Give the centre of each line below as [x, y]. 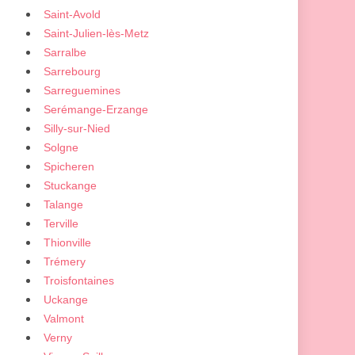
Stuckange [70, 185]
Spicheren [69, 166]
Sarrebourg [72, 71]
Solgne [61, 147]
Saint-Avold [72, 14]
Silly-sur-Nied [77, 128]
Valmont [64, 319]
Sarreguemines [82, 90]
